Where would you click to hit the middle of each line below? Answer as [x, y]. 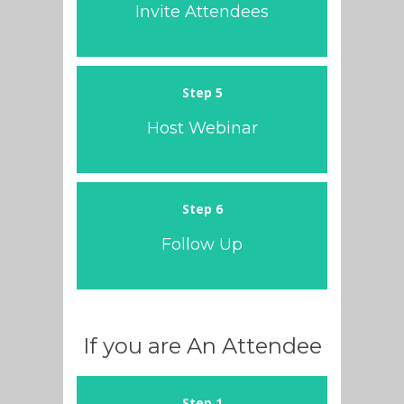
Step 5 [202, 92]
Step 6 [202, 208]
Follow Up [202, 244]
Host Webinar [202, 128]
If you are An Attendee [202, 345]
